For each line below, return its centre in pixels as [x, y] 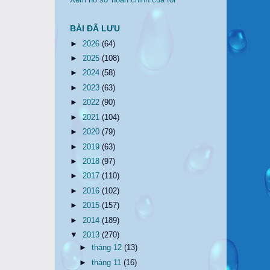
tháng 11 [108, 262]
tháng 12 [108, 248]
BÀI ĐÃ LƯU [95, 29]
